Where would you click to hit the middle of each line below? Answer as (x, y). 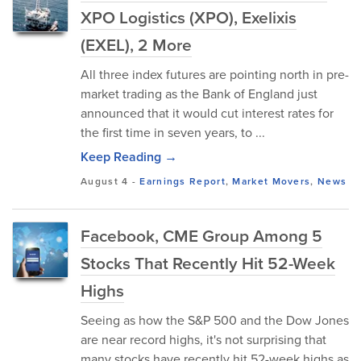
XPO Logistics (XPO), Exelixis (189, 17)
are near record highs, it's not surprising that (203, 339)
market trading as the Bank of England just (199, 93)
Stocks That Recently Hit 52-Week (208, 263)
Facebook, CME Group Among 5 (201, 235)
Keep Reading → (129, 157)
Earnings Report (183, 181)
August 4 (105, 181)
